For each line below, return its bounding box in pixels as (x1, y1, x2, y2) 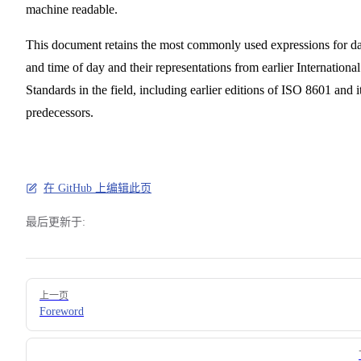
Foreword (39, 305, 84, 317)
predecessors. (26, 105, 93, 119)
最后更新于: (26, 215, 85, 228)
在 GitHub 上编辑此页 (44, 181, 151, 194)
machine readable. (26, 2, 118, 16)
